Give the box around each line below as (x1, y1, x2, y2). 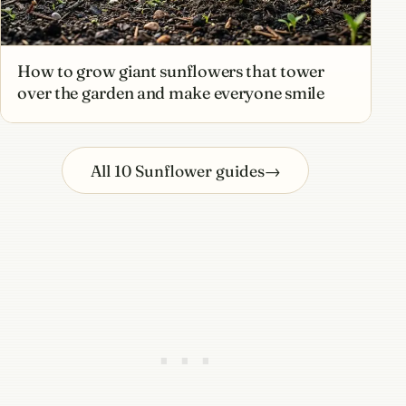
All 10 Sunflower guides (90, 160, 265, 180)
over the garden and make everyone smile (17, 82, 324, 104)
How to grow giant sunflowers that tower (17, 61, 324, 82)
